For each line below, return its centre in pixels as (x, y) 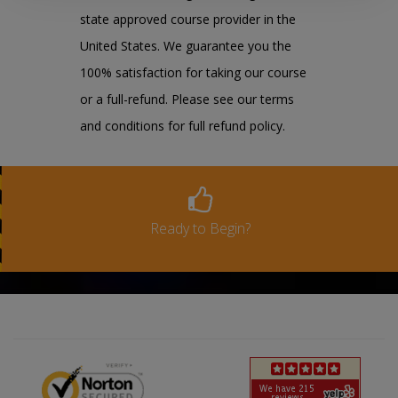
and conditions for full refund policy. (183, 126)
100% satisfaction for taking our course (193, 72)
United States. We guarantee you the (186, 46)
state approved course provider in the (188, 19)
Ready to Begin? (200, 228)
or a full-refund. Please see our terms (187, 99)
